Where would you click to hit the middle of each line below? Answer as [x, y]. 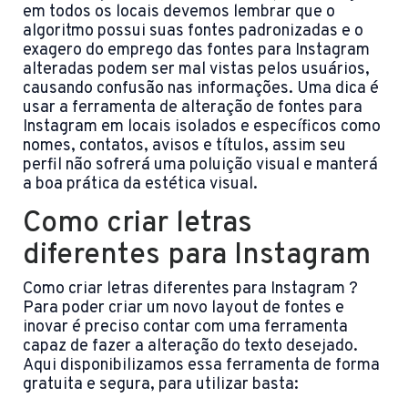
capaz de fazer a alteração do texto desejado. [190, 347]
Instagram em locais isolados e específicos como [202, 127]
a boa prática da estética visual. [140, 185]
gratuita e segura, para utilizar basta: [161, 385]
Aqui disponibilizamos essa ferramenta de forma [201, 366]
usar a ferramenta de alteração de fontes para [193, 108]
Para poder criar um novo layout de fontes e [184, 309]
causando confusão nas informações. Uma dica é [201, 89]
